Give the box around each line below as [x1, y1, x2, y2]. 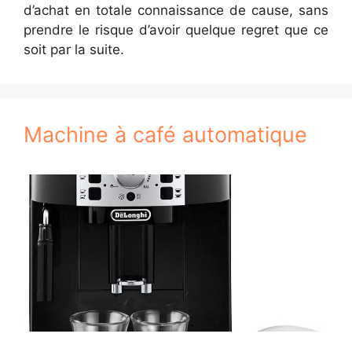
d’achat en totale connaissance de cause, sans [24, 2, 328, 18]
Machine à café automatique [24, 122, 307, 148]
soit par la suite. [24, 42, 124, 57]
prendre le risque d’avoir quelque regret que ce [24, 22, 328, 38]
